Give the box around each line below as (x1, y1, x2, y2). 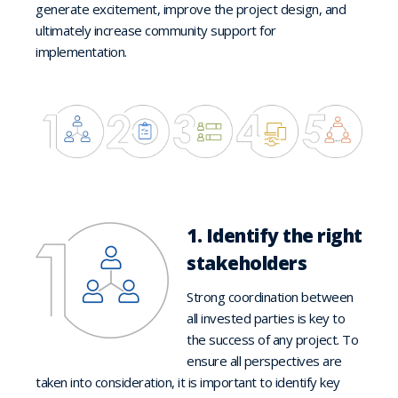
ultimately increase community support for (36, 20, 276, 39)
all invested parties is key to (187, 308, 345, 327)
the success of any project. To (187, 330, 358, 348)
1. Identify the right (187, 222, 362, 248)
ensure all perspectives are (187, 351, 342, 370)
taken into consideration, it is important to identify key (36, 372, 340, 391)
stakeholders (187, 250, 306, 275)
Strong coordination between (187, 287, 354, 306)
